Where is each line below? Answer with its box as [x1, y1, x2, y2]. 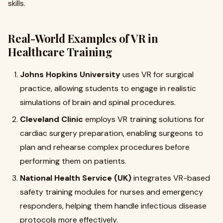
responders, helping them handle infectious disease [20, 201, 207, 211]
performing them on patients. [20, 156, 126, 166]
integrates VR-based [131, 173, 210, 183]
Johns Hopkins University [20, 69, 120, 80]
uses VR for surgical [120, 69, 194, 80]
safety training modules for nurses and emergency [20, 187, 203, 197]
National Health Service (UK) [20, 173, 131, 183]
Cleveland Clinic [20, 114, 83, 124]
